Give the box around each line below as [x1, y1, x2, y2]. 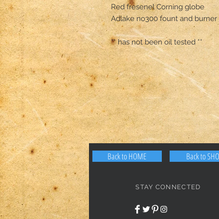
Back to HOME [108, 150, 147, 162]
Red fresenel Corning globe [111, 2, 206, 11]
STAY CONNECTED [135, 183, 201, 191]
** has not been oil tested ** [111, 37, 202, 46]
